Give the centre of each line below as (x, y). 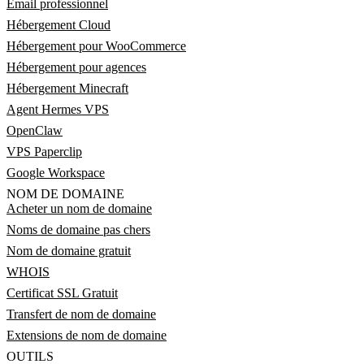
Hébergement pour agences (76, 67)
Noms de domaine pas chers (78, 230)
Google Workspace (56, 173)
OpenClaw (35, 130)
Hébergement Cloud (58, 25)
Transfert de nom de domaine (81, 314)
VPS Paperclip (44, 152)
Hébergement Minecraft (67, 88)
